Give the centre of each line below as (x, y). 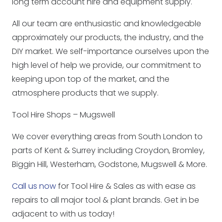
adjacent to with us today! (63, 214)
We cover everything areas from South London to (107, 137)
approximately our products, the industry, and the (108, 37)
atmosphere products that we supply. (85, 93)
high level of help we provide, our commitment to (107, 65)
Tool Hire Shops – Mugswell (63, 115)
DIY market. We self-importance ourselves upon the (111, 51)
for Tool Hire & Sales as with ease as (126, 186)
